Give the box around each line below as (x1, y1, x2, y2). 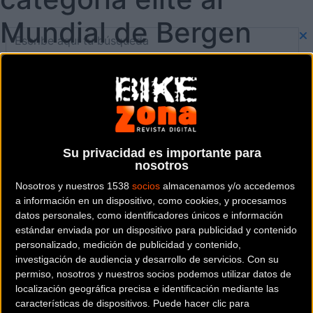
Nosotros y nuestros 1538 (15, 180, 132, 191)
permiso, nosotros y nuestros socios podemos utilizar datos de (15, 268, 291, 279)
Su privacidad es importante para (62, 145, 261, 160)
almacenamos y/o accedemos (160, 180, 295, 191)
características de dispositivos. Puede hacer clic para (15, 297, 249, 309)
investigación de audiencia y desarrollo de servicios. (15, 253, 245, 265)
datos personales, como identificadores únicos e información (15, 209, 283, 221)
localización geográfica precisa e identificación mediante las (15, 282, 279, 294)
